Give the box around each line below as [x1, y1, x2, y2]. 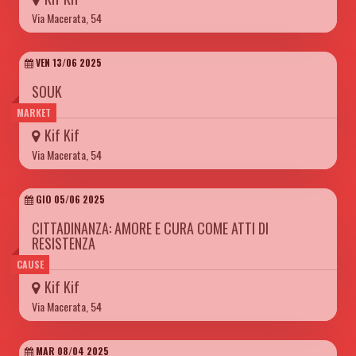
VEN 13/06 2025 [33, 56, 102, 70]
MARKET [17, 106, 51, 120]
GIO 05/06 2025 [33, 192, 105, 207]
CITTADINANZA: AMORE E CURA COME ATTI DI [32, 218, 269, 239]
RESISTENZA [32, 233, 95, 254]
